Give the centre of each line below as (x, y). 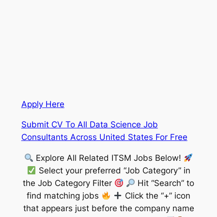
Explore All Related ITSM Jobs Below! (108, 158)
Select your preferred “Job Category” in (113, 171)
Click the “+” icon (156, 196)
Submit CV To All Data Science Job (89, 125)
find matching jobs (64, 196)
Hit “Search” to (165, 183)
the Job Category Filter (68, 183)
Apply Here (43, 104)
